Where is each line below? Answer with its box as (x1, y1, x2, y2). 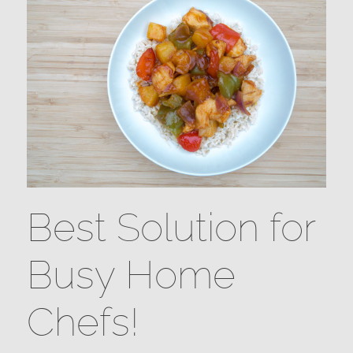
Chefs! (26, 298, 139, 345)
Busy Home (26, 251, 236, 298)
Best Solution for (26, 203, 315, 251)
